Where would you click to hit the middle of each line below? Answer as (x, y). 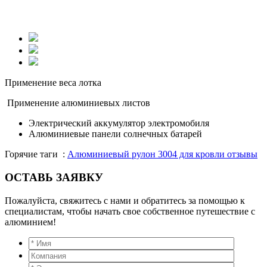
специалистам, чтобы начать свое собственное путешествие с (130, 211)
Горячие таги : (35, 154)
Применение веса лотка (53, 83)
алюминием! (30, 222)
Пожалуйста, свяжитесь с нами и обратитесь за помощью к (125, 200)
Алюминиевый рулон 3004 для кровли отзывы (162, 154)
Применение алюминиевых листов (79, 103)
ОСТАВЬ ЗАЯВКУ (54, 178)
